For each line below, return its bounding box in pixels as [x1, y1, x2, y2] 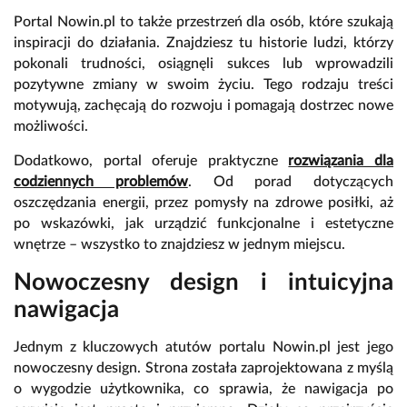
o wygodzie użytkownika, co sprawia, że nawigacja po [14, 382, 393, 397]
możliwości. [14, 119, 88, 134]
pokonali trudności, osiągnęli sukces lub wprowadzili [14, 56, 393, 72]
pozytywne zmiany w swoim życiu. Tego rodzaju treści [14, 77, 393, 93]
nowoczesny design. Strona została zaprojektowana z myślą [14, 361, 393, 376]
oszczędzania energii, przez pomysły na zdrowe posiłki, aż [14, 195, 393, 211]
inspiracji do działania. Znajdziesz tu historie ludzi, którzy [14, 35, 393, 51]
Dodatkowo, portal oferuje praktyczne [14, 154, 289, 169]
